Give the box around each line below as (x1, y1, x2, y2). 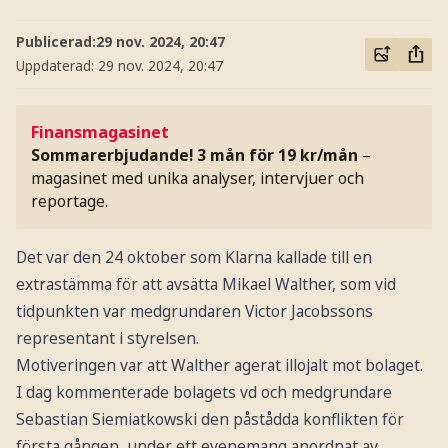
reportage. (31, 190, 109, 213)
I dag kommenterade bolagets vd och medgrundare (15, 381, 392, 404)
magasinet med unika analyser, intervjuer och (31, 167, 365, 190)
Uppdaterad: (15, 56, 98, 76)
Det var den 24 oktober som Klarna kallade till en (15, 246, 372, 269)
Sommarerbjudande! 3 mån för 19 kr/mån (31, 144, 359, 167)
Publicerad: (15, 32, 96, 52)
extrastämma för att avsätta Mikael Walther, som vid (15, 273, 396, 296)
